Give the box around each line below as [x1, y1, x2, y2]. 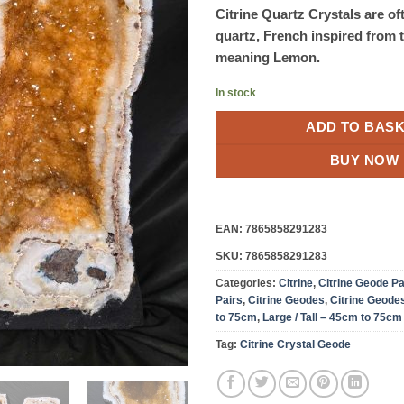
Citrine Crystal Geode [240, 338, 351, 352]
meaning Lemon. [216, 49, 320, 65]
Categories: [216, 277, 279, 290]
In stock [216, 86, 256, 99]
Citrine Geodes [248, 294, 325, 308]
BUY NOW [329, 152, 399, 168]
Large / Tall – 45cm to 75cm [262, 311, 402, 325]
